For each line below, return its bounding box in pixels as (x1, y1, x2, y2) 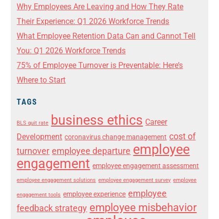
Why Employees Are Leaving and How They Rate (17, 2, 184, 12)
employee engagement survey (98, 177, 171, 184)
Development (17, 132, 63, 142)
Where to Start (17, 75, 66, 85)
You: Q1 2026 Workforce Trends (17, 46, 126, 56)
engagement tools (17, 192, 61, 198)
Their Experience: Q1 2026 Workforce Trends (17, 17, 170, 26)
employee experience (63, 190, 126, 198)
